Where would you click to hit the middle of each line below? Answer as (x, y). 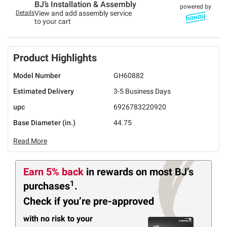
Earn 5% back (55, 172)
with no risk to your (58, 219)
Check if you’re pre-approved (89, 201)
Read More (30, 141)
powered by (196, 7)
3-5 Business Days (142, 91)
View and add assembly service (83, 13)
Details (25, 13)
